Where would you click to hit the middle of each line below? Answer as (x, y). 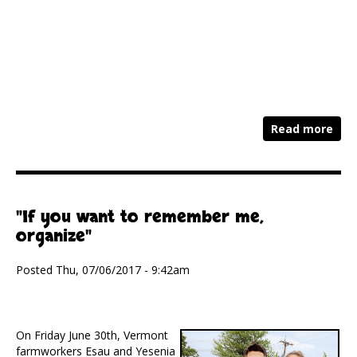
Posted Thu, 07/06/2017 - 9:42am (103, 270)
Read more (302, 129)
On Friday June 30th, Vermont (92, 335)
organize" (54, 237)
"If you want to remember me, (140, 218)
